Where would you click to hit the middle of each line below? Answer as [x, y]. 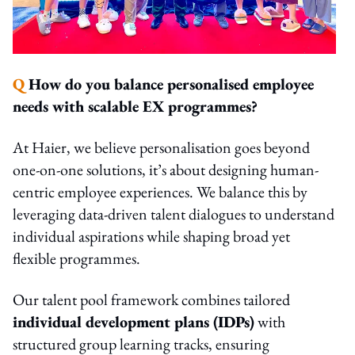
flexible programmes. [76, 258]
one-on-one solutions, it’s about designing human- [166, 169]
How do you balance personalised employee [171, 84]
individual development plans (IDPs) [134, 321]
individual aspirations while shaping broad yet [151, 236]
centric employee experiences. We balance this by [160, 191]
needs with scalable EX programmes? [135, 106]
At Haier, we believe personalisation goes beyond [161, 147]
